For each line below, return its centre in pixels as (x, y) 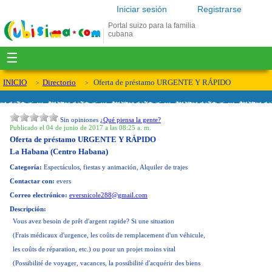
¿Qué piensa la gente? (131, 120)
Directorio (59, 82)
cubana (121, 34)
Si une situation (153, 221)
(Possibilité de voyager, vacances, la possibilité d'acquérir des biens (107, 263)
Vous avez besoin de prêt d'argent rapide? (72, 221)
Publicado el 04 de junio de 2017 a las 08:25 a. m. (80, 127)
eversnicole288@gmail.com (108, 195)
